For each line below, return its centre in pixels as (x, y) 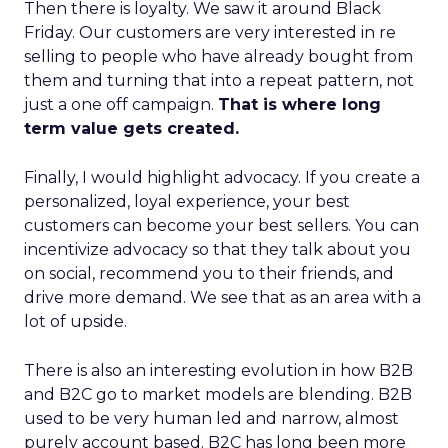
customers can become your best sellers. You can (221, 225)
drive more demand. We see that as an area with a (222, 297)
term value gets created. (131, 128)
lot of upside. (75, 321)
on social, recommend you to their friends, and (209, 273)
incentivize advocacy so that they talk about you (217, 249)
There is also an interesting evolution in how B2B (218, 370)
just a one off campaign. (121, 104)
